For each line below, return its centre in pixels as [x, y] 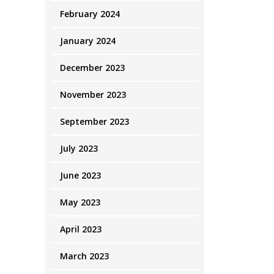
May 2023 [80, 202]
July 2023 [79, 148]
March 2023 [84, 256]
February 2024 [90, 14]
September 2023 [94, 121]
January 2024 [88, 41]
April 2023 [81, 229]
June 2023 [80, 175]
